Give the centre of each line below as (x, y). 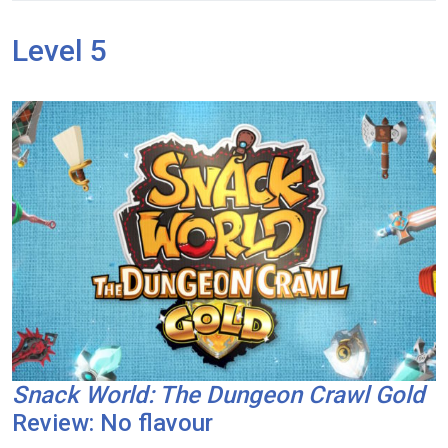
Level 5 (59, 50)
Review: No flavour (112, 422)
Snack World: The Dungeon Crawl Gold (218, 394)
